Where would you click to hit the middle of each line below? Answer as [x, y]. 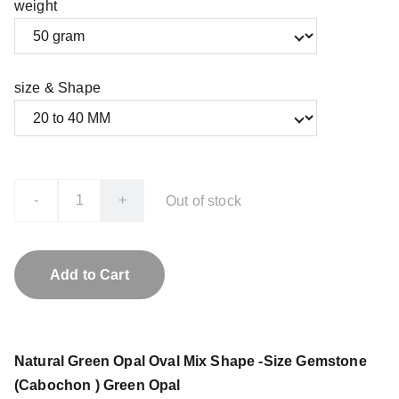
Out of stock [204, 200]
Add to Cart [90, 275]
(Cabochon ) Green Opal [98, 385]
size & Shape [57, 88]
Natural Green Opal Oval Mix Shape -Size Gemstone [191, 361]
